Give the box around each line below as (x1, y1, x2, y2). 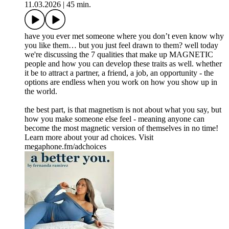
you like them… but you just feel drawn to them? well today (25, 41, 218, 50)
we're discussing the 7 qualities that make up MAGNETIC (25, 50, 213, 59)
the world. (25, 87, 57, 96)
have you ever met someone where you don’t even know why (25, 32, 224, 41)
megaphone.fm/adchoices (25, 142, 106, 151)
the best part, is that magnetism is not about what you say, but (25, 105, 221, 114)
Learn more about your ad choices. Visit (25, 133, 153, 142)
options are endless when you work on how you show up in (25, 78, 217, 87)
